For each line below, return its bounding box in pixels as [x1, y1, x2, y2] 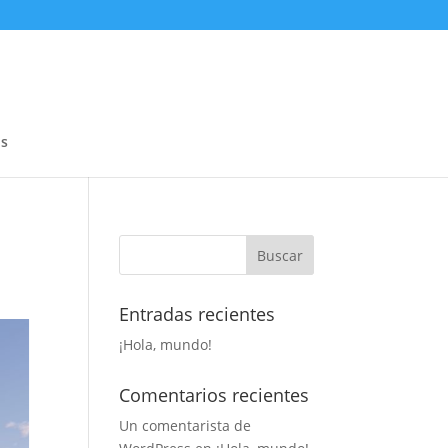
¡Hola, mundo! [119, 335, 213, 354]
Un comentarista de [119, 416, 252, 435]
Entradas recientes [119, 302, 276, 326]
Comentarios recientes [119, 383, 310, 407]
